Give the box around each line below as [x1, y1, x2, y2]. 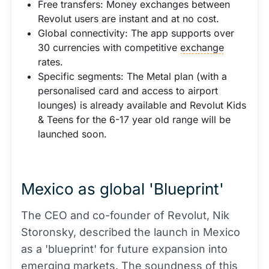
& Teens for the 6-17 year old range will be [38, 113, 231, 125]
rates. [38, 56, 63, 68]
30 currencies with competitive [38, 41, 180, 53]
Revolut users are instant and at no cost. [38, 13, 219, 25]
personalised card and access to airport [38, 85, 218, 97]
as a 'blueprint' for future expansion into [21, 243, 228, 255]
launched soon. [38, 128, 107, 140]
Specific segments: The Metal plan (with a [38, 70, 227, 82]
